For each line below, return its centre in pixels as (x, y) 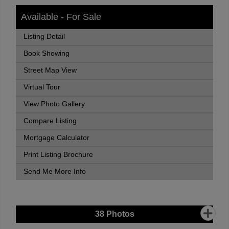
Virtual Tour (42, 87)
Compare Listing (50, 121)
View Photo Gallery (54, 104)
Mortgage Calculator (56, 138)
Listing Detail (44, 37)
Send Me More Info (55, 171)
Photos (119, 214)
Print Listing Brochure (58, 155)
